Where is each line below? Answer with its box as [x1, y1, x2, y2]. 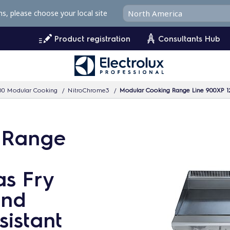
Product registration [54, 33, 130, 44]
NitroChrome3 [68, 85, 109, 94]
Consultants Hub [158, 33, 220, 44]
